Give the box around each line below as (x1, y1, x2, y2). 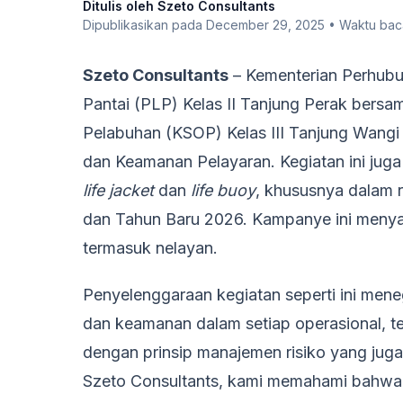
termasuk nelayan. (83, 238, 218, 257)
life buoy (191, 181, 255, 200)
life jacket (83, 181, 154, 200)
